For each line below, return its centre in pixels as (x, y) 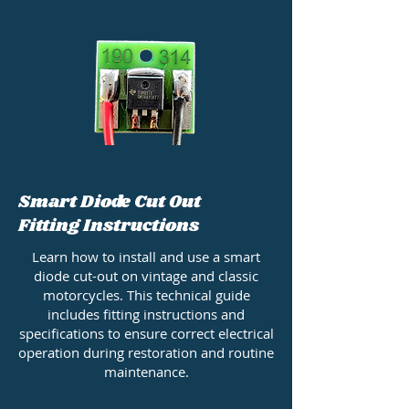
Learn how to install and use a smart (146, 257)
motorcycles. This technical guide (146, 295)
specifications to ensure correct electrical (146, 334)
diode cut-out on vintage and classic (146, 276)
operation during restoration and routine (146, 353)
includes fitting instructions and (146, 315)
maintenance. (146, 372)
